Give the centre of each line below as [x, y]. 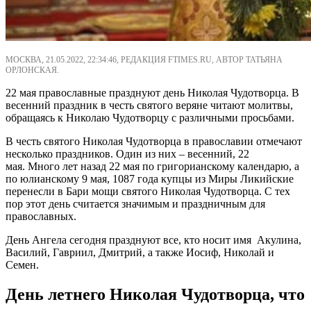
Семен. [22, 264]
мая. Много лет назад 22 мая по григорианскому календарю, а [152, 166]
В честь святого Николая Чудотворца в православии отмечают [154, 141]
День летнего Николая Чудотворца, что [155, 294]
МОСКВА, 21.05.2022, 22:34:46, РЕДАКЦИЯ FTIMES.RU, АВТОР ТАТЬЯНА [144, 59]
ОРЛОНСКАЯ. [32, 70]
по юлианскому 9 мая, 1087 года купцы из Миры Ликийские [150, 178]
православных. [41, 216]
